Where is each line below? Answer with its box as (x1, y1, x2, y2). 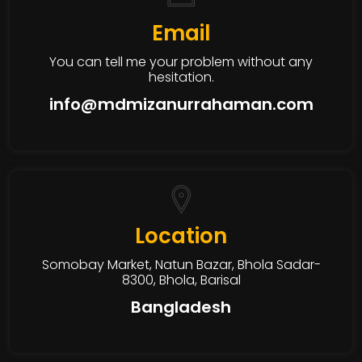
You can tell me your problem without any (49, 53, 313, 72)
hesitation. (148, 68, 214, 87)
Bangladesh (131, 296, 231, 319)
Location (135, 221, 227, 251)
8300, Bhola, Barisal (121, 271, 241, 290)
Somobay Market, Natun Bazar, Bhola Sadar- (41, 255, 321, 275)
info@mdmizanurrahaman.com (48, 93, 314, 116)
